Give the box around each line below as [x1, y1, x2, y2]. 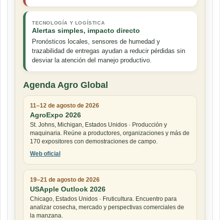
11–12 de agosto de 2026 [30, 102, 99, 110]
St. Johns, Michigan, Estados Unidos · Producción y [30, 121, 167, 129]
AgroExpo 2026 [30, 111, 81, 119]
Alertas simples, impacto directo [32, 27, 140, 35]
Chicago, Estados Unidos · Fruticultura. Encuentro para [30, 195, 177, 203]
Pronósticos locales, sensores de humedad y [32, 38, 160, 46]
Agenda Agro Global [23, 80, 108, 90]
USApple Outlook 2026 [30, 185, 106, 193]
